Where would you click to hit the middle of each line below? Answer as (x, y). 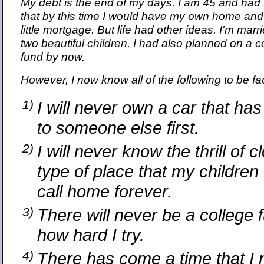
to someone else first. (118, 128)
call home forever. (107, 192)
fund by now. (53, 57)
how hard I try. (93, 235)
